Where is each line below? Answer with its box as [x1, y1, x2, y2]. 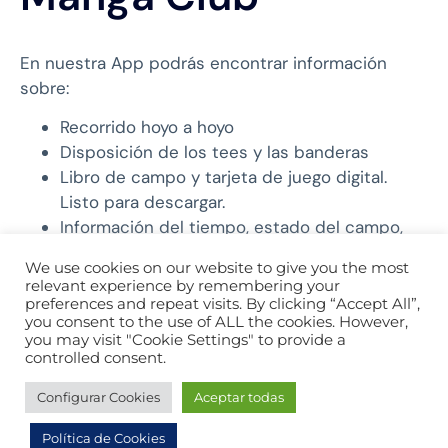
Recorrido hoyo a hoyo [60, 116, 234, 139]
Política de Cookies [42, 430, 165, 446]
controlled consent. [25, 349, 166, 367]
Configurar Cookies [37, 389, 160, 405]
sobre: [20, 76, 69, 99]
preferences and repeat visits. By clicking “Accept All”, [25, 295, 420, 313]
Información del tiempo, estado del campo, [60, 216, 403, 239]
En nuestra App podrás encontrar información [20, 51, 387, 74]
